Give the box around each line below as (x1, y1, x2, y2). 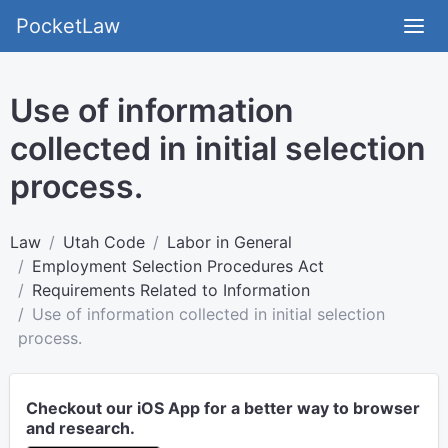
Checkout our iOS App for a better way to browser (26, 398, 420, 418)
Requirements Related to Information (32, 280, 310, 300)
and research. (26, 418, 135, 438)
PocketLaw (16, 14, 120, 38)
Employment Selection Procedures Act (32, 256, 324, 276)
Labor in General (167, 232, 292, 252)
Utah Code (63, 232, 145, 252)
